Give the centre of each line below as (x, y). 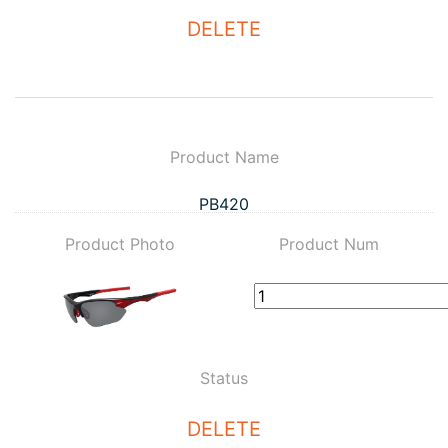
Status (224, 378)
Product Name (224, 157)
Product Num (328, 244)
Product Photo (119, 244)
